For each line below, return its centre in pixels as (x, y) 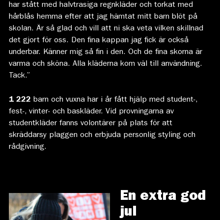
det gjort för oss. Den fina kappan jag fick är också (98, 41)
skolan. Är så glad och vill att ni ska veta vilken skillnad (106, 29)
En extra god (163, 197)
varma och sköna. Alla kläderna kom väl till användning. (105, 64)
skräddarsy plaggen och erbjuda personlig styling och (102, 135)
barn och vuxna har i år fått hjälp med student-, (115, 100)
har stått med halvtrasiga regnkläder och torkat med (101, 5)
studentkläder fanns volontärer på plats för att (90, 124)
